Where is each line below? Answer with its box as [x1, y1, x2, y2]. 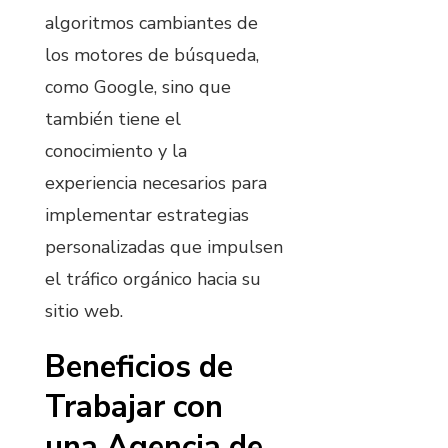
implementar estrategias [45, 202, 249, 227]
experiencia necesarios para [45, 170, 267, 195]
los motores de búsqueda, [45, 42, 259, 67]
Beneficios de [45, 345, 233, 388]
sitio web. [45, 298, 123, 323]
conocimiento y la [45, 138, 187, 163]
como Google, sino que [45, 74, 231, 99]
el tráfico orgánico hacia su [45, 266, 261, 291]
